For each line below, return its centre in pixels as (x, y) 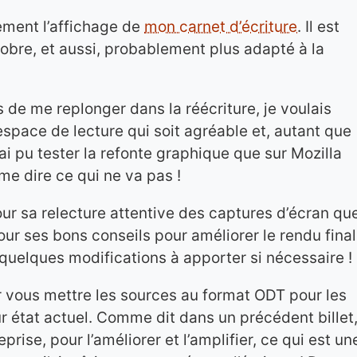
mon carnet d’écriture (221, 27)
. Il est (318, 27)
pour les (316, 295)
